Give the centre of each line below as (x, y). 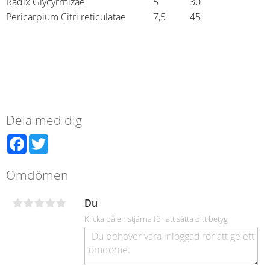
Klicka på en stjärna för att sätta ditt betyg (156, 219)
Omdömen (37, 174)
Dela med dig (44, 120)
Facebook (47, 140)
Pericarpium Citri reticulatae (67, 17)
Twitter (63, 140)
